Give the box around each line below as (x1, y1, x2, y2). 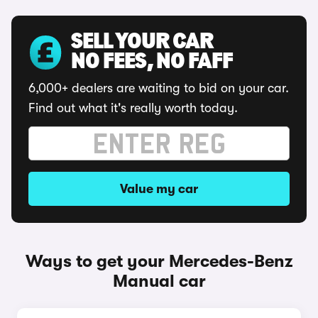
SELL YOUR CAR (71, 31, 213, 54)
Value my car (120, 182, 198, 196)
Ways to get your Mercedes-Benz (25, 251, 293, 271)
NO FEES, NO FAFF (71, 51, 233, 74)
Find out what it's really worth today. (28, 101, 238, 115)
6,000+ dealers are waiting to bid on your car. (28, 81, 289, 95)
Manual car (112, 271, 206, 291)
